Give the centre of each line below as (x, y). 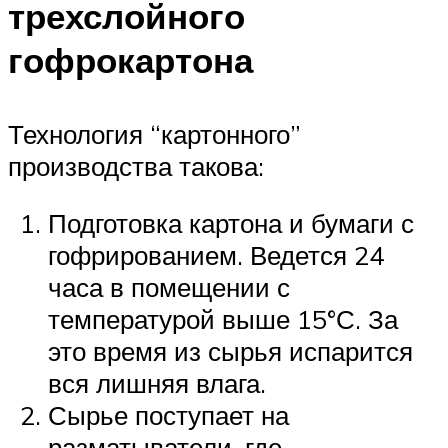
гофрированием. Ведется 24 (216, 255)
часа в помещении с (169, 287)
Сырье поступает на (168, 415)
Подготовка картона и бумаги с (231, 223)
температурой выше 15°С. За (223, 319)
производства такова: (136, 165)
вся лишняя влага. (157, 383)
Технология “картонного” (154, 133)
